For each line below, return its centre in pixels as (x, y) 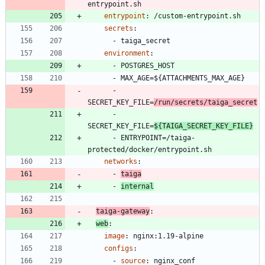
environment (127, 54)
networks (121, 162)
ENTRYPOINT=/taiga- (158, 138)
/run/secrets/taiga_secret (206, 103)
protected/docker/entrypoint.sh (150, 150)
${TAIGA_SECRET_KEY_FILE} (203, 126)
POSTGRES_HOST (148, 66)
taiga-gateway (123, 211)
